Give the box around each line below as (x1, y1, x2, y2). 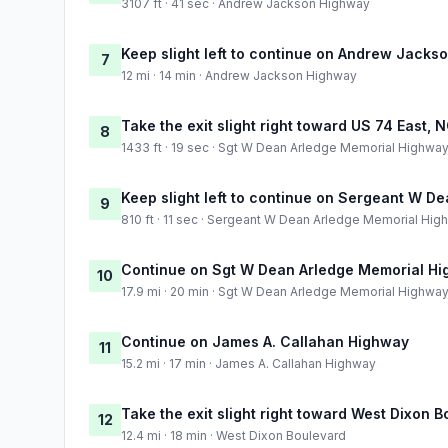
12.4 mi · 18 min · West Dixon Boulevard (121, 427, 346, 443)
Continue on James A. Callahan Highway (121, 332, 409, 350)
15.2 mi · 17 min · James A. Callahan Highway (121, 355, 376, 371)
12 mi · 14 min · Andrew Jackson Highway (121, 67, 357, 83)
